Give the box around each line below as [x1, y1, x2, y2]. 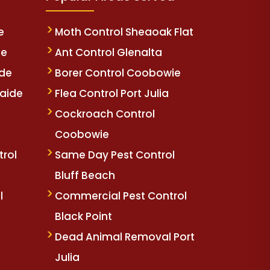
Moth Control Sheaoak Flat [55, 25, 193, 40]
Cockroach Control [55, 107, 155, 122]
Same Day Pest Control [55, 148, 175, 163]
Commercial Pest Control [55, 189, 187, 204]
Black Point [55, 209, 112, 224]
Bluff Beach [55, 168, 115, 183]
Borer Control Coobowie [55, 66, 181, 81]
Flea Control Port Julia [55, 86, 169, 101]
